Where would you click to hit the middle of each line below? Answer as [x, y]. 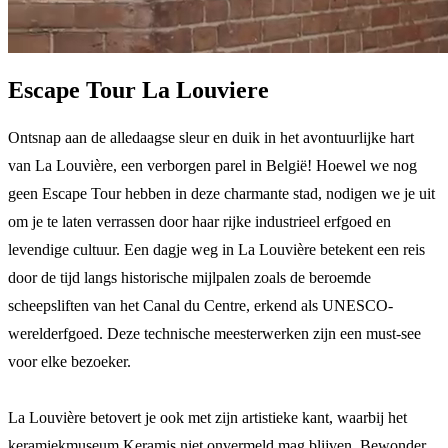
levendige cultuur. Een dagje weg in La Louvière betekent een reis [216, 249]
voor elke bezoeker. [69, 361]
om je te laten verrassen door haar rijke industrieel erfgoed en [199, 221]
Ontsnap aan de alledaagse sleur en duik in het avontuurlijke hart [211, 137]
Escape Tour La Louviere [138, 89]
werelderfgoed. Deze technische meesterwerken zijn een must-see [214, 333]
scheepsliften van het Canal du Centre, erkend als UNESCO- [200, 305]
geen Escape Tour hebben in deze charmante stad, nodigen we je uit [221, 193]
